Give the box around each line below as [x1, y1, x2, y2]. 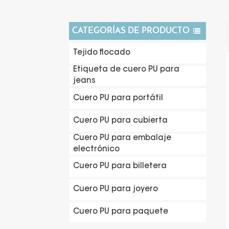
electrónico [73, 145, 120, 153]
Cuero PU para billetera [73, 163, 167, 171]
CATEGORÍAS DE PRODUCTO [72, 26, 190, 35]
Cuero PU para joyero [73, 185, 158, 193]
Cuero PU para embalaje [73, 134, 171, 142]
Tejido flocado [73, 49, 130, 57]
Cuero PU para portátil [73, 94, 163, 102]
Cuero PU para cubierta [73, 117, 168, 125]
